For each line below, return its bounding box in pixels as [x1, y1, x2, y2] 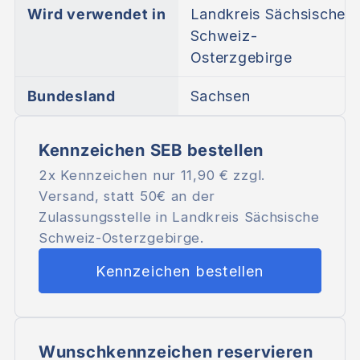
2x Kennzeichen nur [38, 167, 181, 184]
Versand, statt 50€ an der [38, 188, 215, 205]
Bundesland [27, 88, 116, 105]
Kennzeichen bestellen [96, 262, 264, 280]
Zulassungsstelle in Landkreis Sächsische [38, 209, 320, 226]
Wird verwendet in [27, 6, 166, 23]
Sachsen [190, 88, 251, 105]
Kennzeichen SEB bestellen [38, 140, 264, 161]
